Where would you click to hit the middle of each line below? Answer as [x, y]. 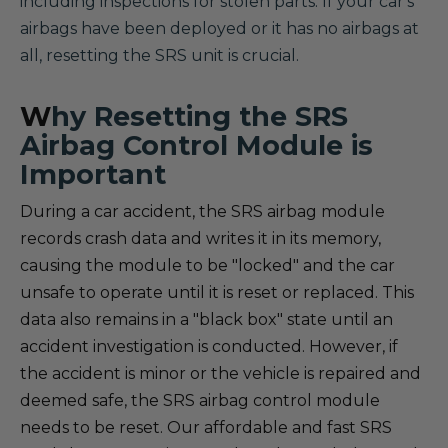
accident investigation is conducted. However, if [209, 346]
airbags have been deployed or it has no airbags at [219, 28]
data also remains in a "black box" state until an [206, 319]
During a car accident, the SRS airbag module [202, 211]
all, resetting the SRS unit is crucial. [159, 55]
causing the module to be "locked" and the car [207, 265]
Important [93, 174]
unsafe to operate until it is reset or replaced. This [217, 292]
